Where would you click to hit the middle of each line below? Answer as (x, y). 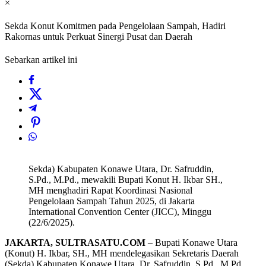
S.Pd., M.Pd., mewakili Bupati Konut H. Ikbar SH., (126, 180)
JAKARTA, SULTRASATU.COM (75, 243)
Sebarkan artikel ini (41, 60)
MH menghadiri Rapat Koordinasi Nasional (110, 191)
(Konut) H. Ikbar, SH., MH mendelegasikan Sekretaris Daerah (122, 254)
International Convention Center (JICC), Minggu (120, 212)
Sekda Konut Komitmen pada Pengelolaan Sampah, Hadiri (115, 26)
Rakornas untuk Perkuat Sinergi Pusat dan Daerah (99, 37)
